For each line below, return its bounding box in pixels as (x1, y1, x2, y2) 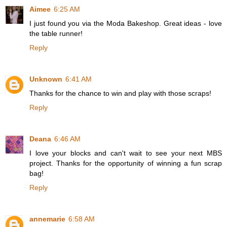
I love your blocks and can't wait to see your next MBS (29, 149, 222, 158)
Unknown (29, 75, 62, 84)
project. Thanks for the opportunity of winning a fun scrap (29, 159, 222, 168)
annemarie (29, 215, 65, 223)
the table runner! (29, 29, 83, 38)
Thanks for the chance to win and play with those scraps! (29, 89, 211, 98)
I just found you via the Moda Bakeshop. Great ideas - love (29, 19, 222, 28)
